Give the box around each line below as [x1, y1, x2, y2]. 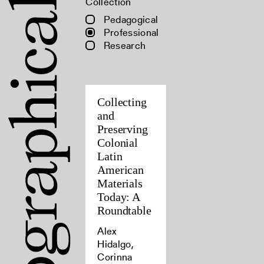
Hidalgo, [97, 237, 134, 251]
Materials [97, 177, 143, 190]
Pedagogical [101, 12, 159, 27]
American [97, 163, 144, 176]
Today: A [97, 190, 140, 203]
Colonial [97, 136, 138, 149]
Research [101, 38, 146, 52]
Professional [101, 25, 159, 39]
